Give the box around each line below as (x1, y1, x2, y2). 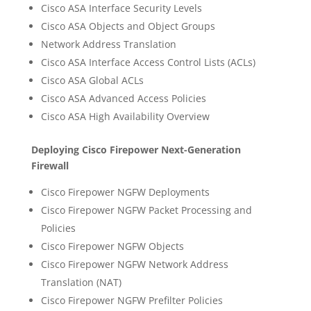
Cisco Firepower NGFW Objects (40, 239, 184, 253)
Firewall (31, 159, 69, 172)
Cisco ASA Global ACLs (40, 74, 144, 87)
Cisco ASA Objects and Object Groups (40, 19, 215, 33)
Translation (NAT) (40, 276, 121, 289)
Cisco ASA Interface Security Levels (40, 1, 202, 15)
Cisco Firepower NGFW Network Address (40, 258, 228, 271)
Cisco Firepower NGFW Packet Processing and (40, 203, 252, 217)
